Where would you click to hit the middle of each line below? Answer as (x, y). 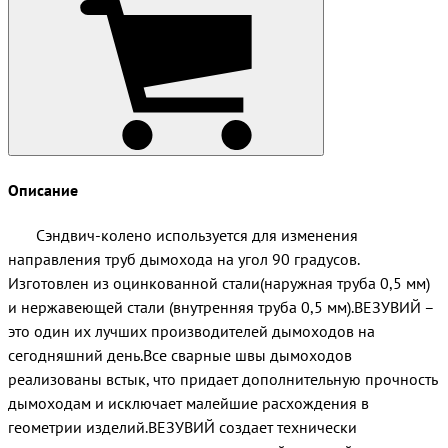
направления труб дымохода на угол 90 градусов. (183, 258)
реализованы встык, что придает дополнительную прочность (222, 378)
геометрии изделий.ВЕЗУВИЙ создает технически (182, 426)
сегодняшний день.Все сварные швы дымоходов (180, 354)
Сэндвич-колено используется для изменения (183, 234)
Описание (43, 189)
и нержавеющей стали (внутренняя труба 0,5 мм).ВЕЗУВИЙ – (221, 306)
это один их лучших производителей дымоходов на (191, 330)
